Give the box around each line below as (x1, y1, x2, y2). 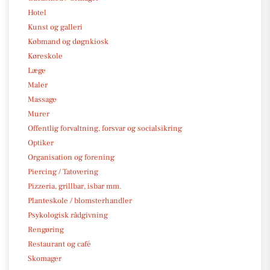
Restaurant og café (28, 239, 91, 249)
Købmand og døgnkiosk (28, 36, 108, 46)
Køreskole (28, 51, 63, 61)
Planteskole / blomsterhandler (28, 195, 132, 206)
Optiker (28, 137, 54, 148)
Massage (28, 94, 57, 104)
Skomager (28, 253, 61, 263)
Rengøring (28, 224, 64, 234)
